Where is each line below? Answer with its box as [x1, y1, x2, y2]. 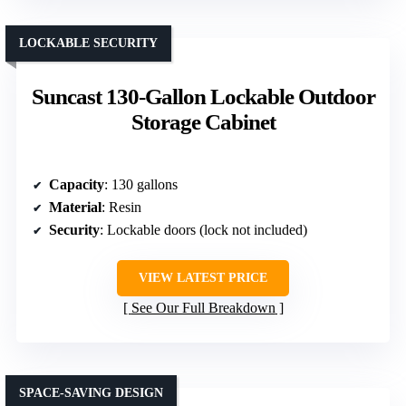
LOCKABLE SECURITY [19, 35, 158, 50]
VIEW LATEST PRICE [139, 270, 267, 285]
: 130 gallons [104, 176, 178, 192]
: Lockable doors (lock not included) [100, 221, 307, 237]
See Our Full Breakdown [130, 299, 275, 315]
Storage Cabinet [130, 109, 275, 134]
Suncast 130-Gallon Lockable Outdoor [31, 83, 375, 109]
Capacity [49, 176, 104, 192]
